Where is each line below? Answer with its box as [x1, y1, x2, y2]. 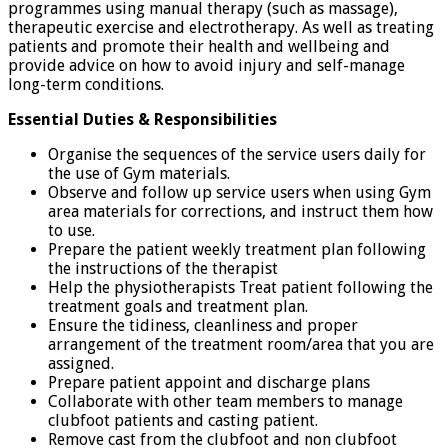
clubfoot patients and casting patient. [48, 410, 318, 430]
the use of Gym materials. [48, 163, 230, 183]
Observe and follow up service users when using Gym [48, 182, 431, 202]
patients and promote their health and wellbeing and [8, 36, 390, 56]
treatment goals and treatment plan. [48, 296, 308, 316]
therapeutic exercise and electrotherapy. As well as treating [8, 17, 434, 37]
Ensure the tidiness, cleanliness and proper [48, 315, 358, 335]
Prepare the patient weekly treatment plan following [48, 239, 426, 259]
